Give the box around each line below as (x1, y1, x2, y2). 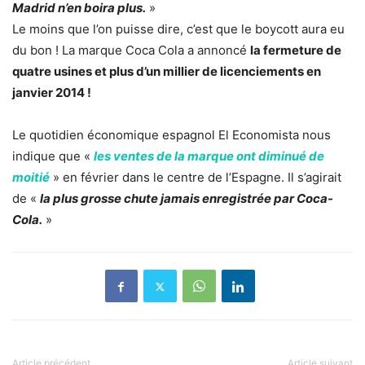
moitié (12, 169, 50, 186)
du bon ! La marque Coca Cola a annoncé (12, 42, 250, 59)
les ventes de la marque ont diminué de (94, 148, 324, 165)
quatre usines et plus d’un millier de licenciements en (12, 64, 321, 80)
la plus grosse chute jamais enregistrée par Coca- (40, 191, 333, 207)
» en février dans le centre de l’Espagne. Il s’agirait (53, 169, 341, 186)
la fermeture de (250, 42, 341, 59)
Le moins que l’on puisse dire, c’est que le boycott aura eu (12, 21, 345, 37)
